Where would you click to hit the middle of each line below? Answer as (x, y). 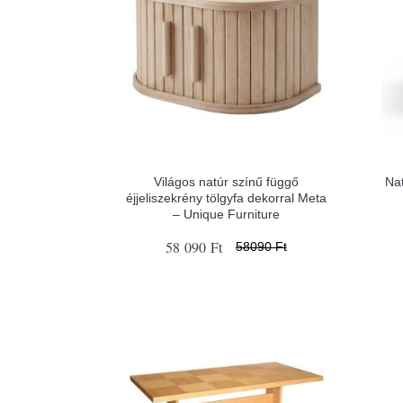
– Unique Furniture (226, 214)
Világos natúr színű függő (226, 181)
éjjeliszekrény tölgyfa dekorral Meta (226, 197)
